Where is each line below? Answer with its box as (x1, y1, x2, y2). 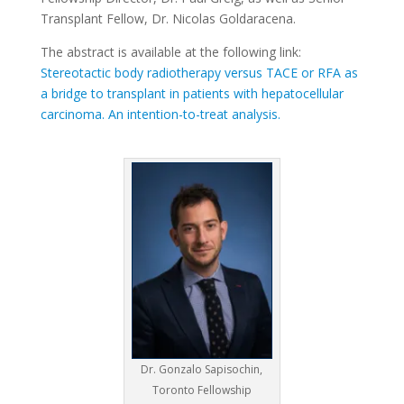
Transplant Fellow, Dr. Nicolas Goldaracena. (40, 10, 296, 27)
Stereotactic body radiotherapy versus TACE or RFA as (40, 64, 358, 81)
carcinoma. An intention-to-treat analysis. (40, 106, 280, 123)
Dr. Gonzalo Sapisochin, (141, 361, 263, 377)
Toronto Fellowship (151, 381, 252, 398)
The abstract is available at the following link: (40, 43, 301, 60)
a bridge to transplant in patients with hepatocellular (40, 85, 344, 102)
